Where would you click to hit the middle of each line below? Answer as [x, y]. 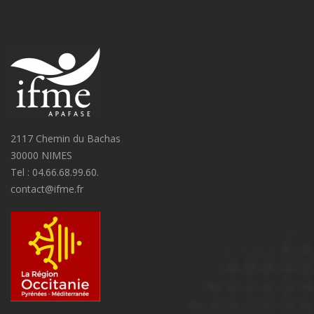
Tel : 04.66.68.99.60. [55, 172]
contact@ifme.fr [47, 189]
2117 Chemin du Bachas [66, 138]
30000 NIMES [41, 155]
